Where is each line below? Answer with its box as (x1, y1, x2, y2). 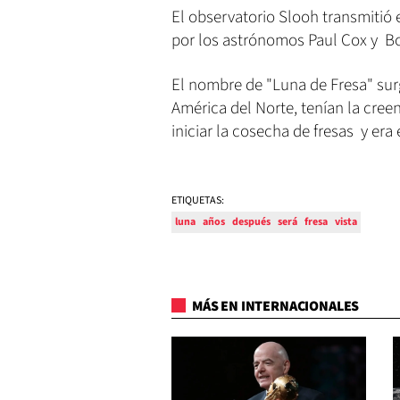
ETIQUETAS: (171, 192, 224, 208)
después (232, 213, 271, 229)
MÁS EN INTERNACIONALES (189, 296, 360, 317)
